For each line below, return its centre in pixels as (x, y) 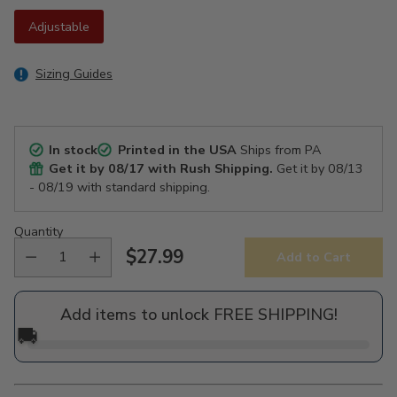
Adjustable (59, 26)
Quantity (39, 231)
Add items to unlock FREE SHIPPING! (198, 314)
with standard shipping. (142, 187)
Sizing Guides (74, 73)
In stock (74, 149)
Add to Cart (314, 257)
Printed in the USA (177, 149)
